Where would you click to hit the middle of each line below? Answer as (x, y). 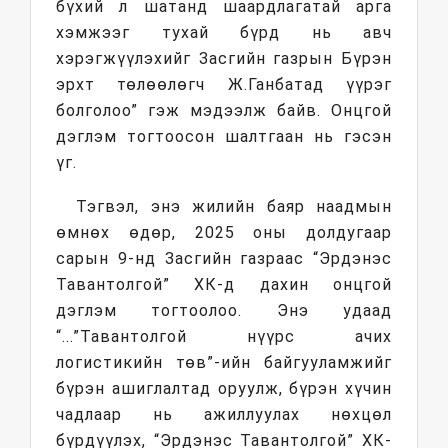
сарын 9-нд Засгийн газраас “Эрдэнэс (224, 258)
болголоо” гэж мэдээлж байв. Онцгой (224, 110)
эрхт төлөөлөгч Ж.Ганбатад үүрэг (224, 84)
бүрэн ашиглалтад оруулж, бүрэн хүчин (224, 388)
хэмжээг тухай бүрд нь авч (224, 32)
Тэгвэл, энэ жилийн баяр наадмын (234, 206)
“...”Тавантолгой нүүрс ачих (224, 336)
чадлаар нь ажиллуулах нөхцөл (224, 414)
